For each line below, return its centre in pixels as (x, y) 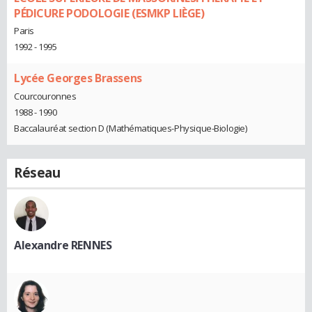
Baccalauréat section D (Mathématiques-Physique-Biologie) (131, 128)
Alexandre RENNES (63, 245)
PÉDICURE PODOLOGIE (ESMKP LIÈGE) (109, 13)
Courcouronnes (45, 96)
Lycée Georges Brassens (78, 78)
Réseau (37, 173)
